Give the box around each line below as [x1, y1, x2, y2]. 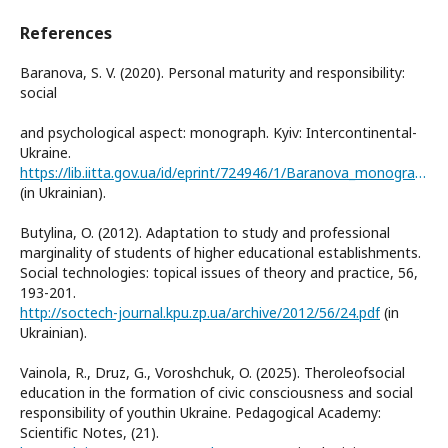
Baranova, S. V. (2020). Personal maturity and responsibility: [20, 62, 405, 82]
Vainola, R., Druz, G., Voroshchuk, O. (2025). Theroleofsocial [20, 362, 405, 382]
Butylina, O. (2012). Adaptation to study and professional [20, 222, 390, 242]
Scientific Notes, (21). [20, 422, 159, 442]
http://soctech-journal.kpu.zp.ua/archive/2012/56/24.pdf [20, 302, 380, 322]
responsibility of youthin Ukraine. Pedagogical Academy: [20, 402, 381, 422]
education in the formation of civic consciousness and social [20, 382, 413, 402]
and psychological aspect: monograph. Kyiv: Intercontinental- [20, 122, 417, 142]
